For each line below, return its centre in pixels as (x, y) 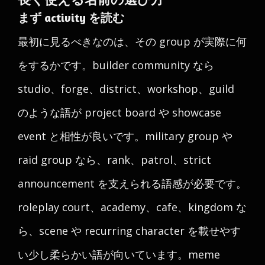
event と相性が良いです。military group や (125, 136)
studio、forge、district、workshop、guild (126, 89)
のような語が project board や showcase (119, 112)
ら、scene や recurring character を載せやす (129, 231)
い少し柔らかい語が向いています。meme (119, 254)
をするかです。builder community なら (116, 65)
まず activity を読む (71, 17)
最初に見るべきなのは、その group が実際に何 (132, 41)
